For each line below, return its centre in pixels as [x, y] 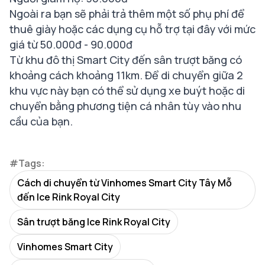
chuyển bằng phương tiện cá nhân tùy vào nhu [125, 106]
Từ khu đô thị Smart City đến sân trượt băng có [126, 59]
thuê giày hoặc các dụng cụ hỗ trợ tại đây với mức [132, 29]
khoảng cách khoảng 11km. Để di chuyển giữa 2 [126, 75]
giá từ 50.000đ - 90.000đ [71, 44]
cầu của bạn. [41, 121]
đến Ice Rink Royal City [69, 197]
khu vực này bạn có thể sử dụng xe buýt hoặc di [127, 90]
